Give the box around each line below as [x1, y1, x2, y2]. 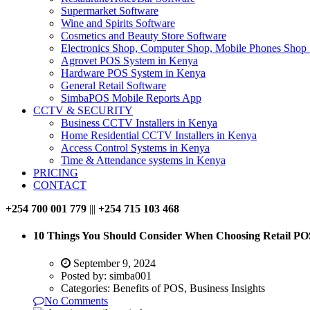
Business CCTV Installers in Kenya [61, 117, 217, 129]
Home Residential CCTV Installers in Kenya [61, 129, 257, 141]
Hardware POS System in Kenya [61, 67, 206, 79]
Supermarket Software [61, 5, 158, 17]
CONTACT [33, 179, 86, 191]
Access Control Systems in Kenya [61, 142, 210, 154]
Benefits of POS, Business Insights [113, 282, 265, 294]
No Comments [44, 294, 108, 307]
